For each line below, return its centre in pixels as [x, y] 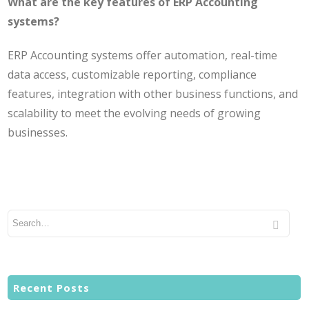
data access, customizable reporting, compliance [132, 75]
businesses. [38, 133]
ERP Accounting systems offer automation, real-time [143, 56]
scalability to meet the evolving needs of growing [134, 113]
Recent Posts [52, 287]
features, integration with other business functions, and [153, 94]
